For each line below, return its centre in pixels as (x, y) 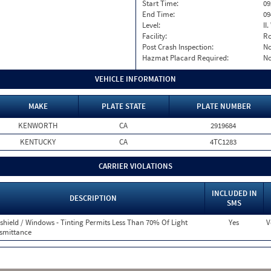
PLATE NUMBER (224, 106)
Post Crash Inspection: (178, 47)
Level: (151, 25)
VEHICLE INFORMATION (135, 79)
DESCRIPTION (93, 198)
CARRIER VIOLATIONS (135, 166)
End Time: (158, 14)
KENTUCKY (38, 142)
